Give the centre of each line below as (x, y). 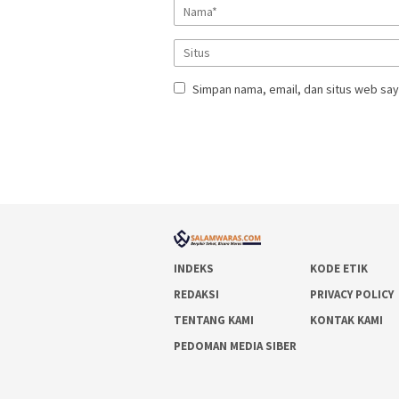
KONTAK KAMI (347, 320)
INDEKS (194, 268)
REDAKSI (196, 294)
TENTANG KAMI (214, 320)
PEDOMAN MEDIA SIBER (235, 346)
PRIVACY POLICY (352, 294)
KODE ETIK (339, 268)
